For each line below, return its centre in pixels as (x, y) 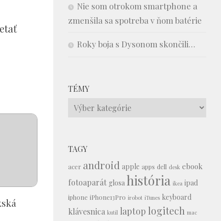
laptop (133, 211)
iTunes (152, 197)
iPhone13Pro (108, 197)
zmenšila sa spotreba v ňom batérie (135, 20)
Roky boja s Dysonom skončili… (136, 44)
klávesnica (87, 211)
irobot (135, 197)
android (101, 165)
